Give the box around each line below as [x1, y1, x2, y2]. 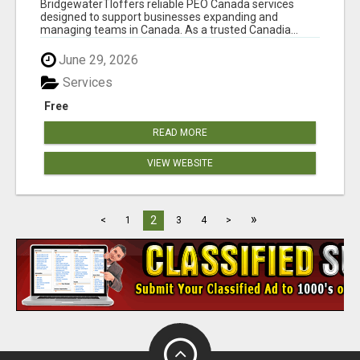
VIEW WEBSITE [147, 157, 213, 170]
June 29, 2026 [55, 52, 138, 68]
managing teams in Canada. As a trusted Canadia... [40, 23, 298, 37]
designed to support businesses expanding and [40, 10, 278, 24]
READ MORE [153, 127, 207, 139]
